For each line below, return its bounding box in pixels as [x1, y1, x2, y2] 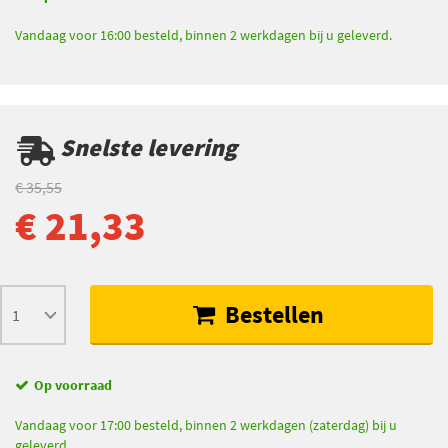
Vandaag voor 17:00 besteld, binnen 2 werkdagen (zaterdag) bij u [15, 415, 397, 434]
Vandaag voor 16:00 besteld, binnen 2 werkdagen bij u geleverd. [15, 26, 392, 45]
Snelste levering [55, 132, 237, 164]
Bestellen [220, 298, 325, 330]
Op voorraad [34, 375, 112, 394]
